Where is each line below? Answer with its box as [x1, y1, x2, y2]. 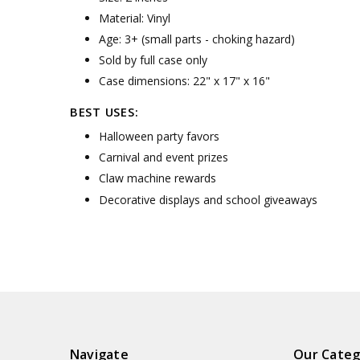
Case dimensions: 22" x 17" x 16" [98, 73, 270, 89]
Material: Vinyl [98, 10, 170, 26]
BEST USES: [69, 104, 139, 121]
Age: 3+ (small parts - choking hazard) [98, 31, 295, 47]
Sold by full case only [98, 52, 207, 68]
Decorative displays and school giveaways [98, 191, 317, 207]
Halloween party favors [98, 129, 219, 145]
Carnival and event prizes [98, 149, 228, 166]
